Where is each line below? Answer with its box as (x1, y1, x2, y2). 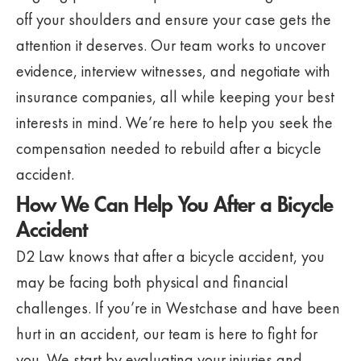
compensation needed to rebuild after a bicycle (16, 138, 322, 159)
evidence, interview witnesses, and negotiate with (16, 60, 330, 81)
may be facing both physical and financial (16, 272, 288, 293)
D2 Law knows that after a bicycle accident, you (16, 246, 325, 267)
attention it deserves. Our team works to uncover (16, 35, 326, 56)
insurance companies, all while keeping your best (16, 86, 334, 107)
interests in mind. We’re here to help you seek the (16, 112, 333, 133)
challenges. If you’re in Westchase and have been (16, 297, 340, 318)
